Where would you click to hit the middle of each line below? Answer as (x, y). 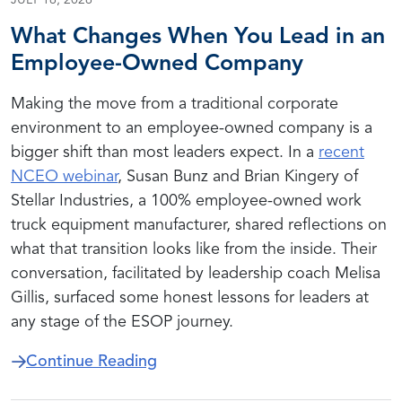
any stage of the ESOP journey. (122, 322)
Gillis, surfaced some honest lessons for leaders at (190, 298)
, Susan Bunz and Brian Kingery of (238, 177)
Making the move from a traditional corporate (175, 104)
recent (341, 153)
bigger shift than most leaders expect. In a (165, 153)
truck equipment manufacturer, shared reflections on (199, 225)
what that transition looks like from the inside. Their (194, 249)
